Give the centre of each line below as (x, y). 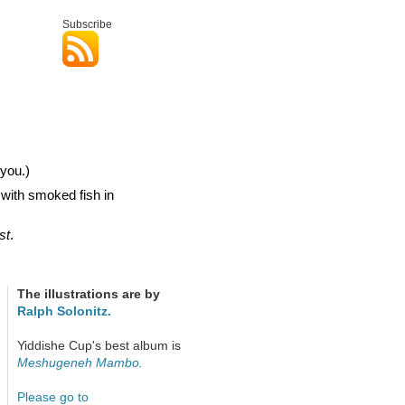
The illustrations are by (88, 294)
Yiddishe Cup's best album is (99, 345)
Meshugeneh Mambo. (80, 363)
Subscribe (87, 24)
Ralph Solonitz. (64, 311)
